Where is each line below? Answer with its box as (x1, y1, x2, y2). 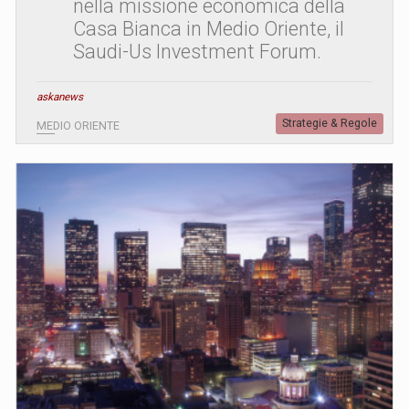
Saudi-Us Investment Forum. (73, 39, 321, 63)
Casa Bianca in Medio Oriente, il (73, 16, 344, 40)
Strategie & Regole (282, 116, 377, 130)
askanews (37, 89, 83, 103)
